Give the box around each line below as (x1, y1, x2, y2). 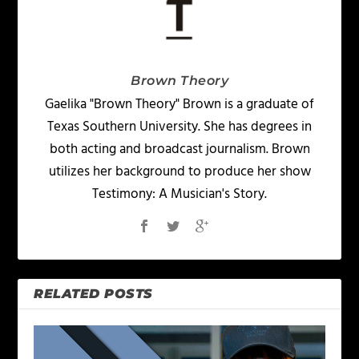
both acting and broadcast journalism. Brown (49, 139, 310, 161)
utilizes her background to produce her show (48, 161, 311, 184)
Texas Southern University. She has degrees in (47, 116, 312, 139)
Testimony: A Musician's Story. (92, 184, 267, 206)
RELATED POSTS (34, 286, 153, 302)
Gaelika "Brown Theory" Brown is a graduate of (45, 94, 314, 116)
